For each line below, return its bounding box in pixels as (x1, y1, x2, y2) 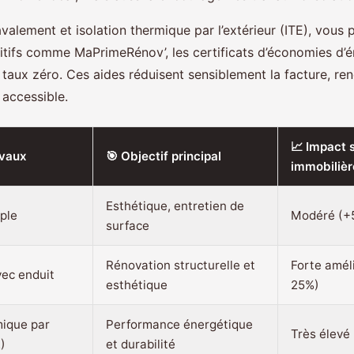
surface (106, 218, 149, 234)
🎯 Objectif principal (106, 149, 221, 164)
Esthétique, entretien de (106, 198, 244, 214)
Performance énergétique (106, 317, 253, 333)
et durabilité (106, 337, 175, 352)
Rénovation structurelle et (106, 258, 255, 273)
